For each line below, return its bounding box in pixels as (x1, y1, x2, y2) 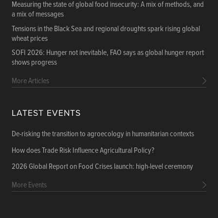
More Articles (12, 76, 49, 87)
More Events (12, 180, 47, 191)
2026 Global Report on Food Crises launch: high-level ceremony (12, 162, 193, 172)
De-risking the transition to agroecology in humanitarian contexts (12, 129, 194, 140)
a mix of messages (12, 9, 64, 20)
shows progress (12, 57, 57, 68)
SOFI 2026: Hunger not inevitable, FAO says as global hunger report (12, 48, 204, 58)
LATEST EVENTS (12, 108, 81, 119)
